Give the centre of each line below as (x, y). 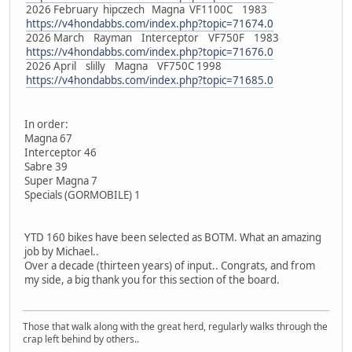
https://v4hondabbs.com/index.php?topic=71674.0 (150, 24)
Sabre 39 (46, 167)
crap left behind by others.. (81, 339)
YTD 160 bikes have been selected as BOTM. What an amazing (173, 238)
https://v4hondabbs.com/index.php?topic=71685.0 (150, 81)
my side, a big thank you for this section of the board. (152, 280)
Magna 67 (48, 139)
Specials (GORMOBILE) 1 (82, 195)
